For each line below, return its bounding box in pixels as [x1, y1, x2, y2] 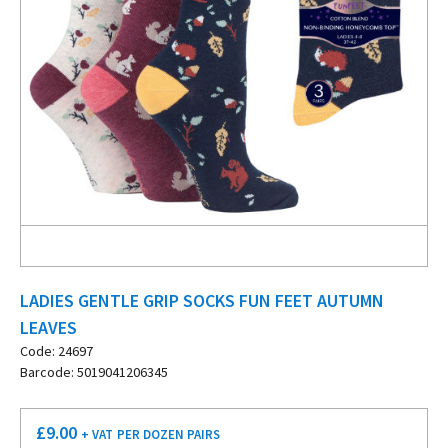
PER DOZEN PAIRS [117, 426, 220, 443]
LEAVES [20, 316, 77, 339]
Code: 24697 [20, 342, 93, 360]
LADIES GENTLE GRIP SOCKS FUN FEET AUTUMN [20, 289, 384, 312]
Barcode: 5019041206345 [20, 363, 168, 381]
